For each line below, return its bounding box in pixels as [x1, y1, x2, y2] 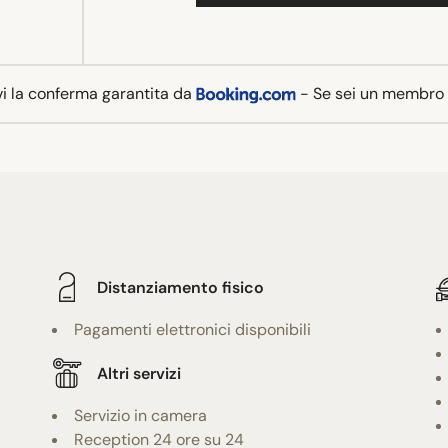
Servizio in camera [74, 405, 208, 427]
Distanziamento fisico [97, 276, 265, 298]
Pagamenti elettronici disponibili [74, 319, 312, 341]
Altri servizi [97, 362, 182, 384]
